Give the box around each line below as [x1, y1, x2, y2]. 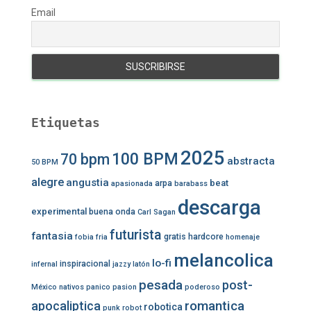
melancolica [174, 250, 274, 271]
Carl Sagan [137, 208, 176, 217]
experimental [31, 206, 87, 217]
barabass [174, 179, 208, 189]
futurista [110, 227, 162, 244]
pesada [139, 277, 183, 294]
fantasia [31, 230, 73, 243]
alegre [31, 176, 64, 190]
